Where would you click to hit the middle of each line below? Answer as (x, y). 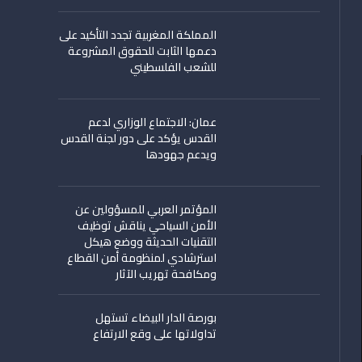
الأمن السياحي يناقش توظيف (147, 225)
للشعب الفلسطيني (173, 67)
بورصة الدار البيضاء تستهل (156, 318)
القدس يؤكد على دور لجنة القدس (139, 138)
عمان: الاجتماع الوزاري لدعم (152, 122)
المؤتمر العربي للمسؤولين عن (146, 209)
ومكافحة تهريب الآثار (166, 274)
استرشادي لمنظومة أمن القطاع (142, 258)
